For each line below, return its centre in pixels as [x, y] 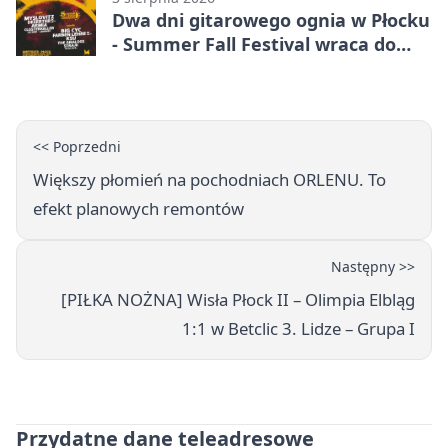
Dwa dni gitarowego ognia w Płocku [271, 19]
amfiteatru [161, 67]
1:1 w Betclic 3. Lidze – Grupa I [298, 328]
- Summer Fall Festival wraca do [254, 43]
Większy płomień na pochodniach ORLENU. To [209, 179]
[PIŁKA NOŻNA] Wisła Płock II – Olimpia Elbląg [238, 299]
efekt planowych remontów [138, 208]
